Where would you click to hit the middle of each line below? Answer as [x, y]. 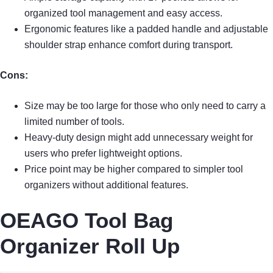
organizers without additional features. [106, 185]
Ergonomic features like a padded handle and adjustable [146, 29]
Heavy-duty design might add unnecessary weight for [139, 138]
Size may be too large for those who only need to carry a [145, 106]
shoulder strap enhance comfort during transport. [129, 45]
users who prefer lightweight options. [103, 154]
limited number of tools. [74, 122]
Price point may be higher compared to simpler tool [134, 169]
